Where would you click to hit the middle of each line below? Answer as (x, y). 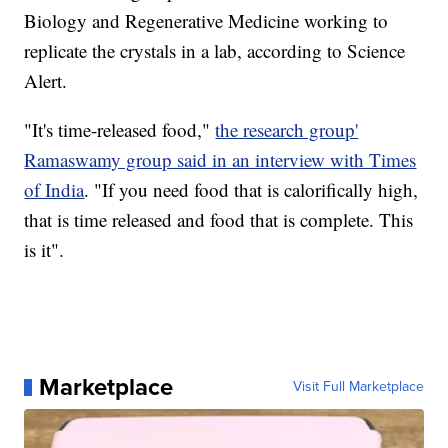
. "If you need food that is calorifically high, (251, 190)
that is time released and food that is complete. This (219, 220)
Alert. (49, 81)
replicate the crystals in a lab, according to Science (215, 51)
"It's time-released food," (120, 130)
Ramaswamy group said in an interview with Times (220, 160)
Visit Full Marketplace (358, 387)
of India (54, 190)
